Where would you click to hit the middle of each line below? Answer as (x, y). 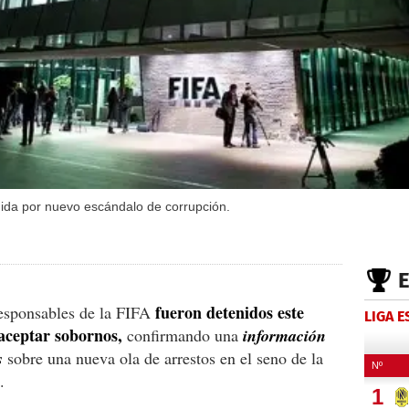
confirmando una (183, 335)
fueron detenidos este (230, 312)
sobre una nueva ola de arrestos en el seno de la (163, 357)
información (284, 335)
